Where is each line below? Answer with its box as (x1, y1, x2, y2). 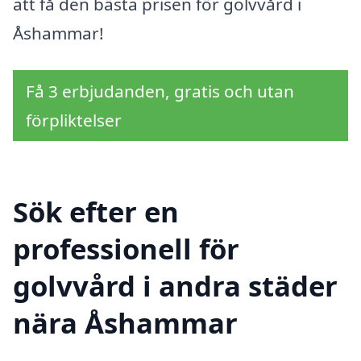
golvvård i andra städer (13, 266, 338, 305)
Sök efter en (13, 192, 179, 230)
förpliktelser (26, 109, 122, 131)
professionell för (13, 229, 239, 268)
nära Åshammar (13, 303, 238, 342)
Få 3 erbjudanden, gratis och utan (26, 80, 294, 102)
